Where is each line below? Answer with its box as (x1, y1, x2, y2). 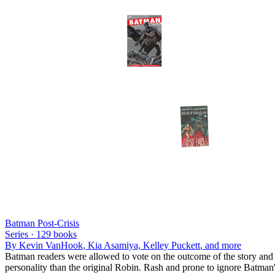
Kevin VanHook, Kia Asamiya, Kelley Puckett (19, 239, 200, 250)
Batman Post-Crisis (5, 217, 79, 228)
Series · (5, 228, 36, 239)
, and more (200, 239, 241, 250)
